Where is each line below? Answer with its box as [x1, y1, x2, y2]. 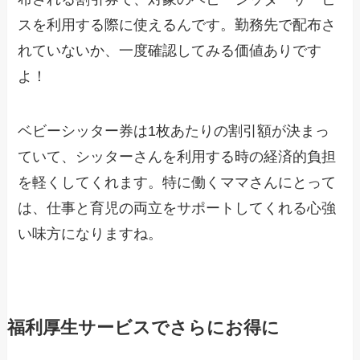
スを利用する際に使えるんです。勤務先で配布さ [18, 17, 337, 34]
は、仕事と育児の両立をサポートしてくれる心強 [18, 199, 337, 216]
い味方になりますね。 [18, 225, 163, 242]
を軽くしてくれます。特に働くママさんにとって [18, 174, 337, 190]
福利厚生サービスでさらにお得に [6, 317, 280, 337]
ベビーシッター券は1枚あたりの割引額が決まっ [18, 122, 330, 139]
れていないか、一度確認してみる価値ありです [18, 43, 322, 59]
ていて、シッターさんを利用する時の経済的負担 [18, 148, 337, 165]
